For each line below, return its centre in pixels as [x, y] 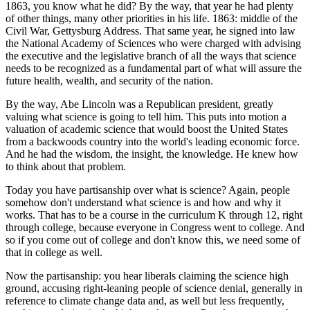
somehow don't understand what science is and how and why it [143, 202]
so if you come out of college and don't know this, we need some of [153, 239]
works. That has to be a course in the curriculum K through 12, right [154, 215]
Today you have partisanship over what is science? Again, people [148, 190]
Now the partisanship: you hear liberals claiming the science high [147, 275]
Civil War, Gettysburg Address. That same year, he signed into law [151, 30]
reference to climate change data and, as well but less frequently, [145, 300]
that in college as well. [54, 252]
